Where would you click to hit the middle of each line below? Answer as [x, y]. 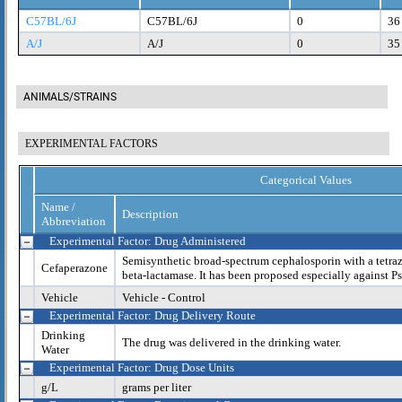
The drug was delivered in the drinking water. [232, 342]
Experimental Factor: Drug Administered [148, 240]
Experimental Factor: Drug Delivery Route [153, 315]
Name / [58, 206]
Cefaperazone [74, 267]
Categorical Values [306, 179]
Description [150, 214]
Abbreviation [74, 221]
